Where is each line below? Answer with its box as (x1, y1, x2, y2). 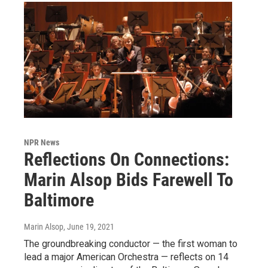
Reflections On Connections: (24, 148, 229, 170)
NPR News (24, 137, 59, 147)
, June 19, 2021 (63, 221, 114, 232)
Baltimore (24, 189, 94, 211)
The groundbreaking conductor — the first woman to (24, 237, 237, 249)
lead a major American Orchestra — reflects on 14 (24, 251, 229, 263)
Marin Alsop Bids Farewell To (24, 169, 233, 190)
